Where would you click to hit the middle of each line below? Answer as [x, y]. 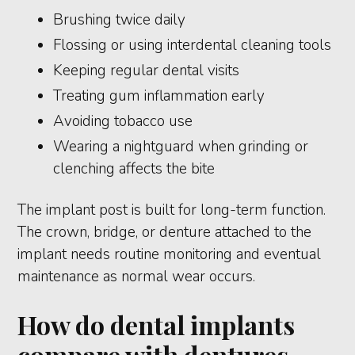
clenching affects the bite [134, 169]
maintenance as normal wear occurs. [137, 277]
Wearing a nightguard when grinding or [181, 147]
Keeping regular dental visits [147, 71]
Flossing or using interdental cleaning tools [193, 46]
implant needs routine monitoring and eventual [170, 255]
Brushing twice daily [120, 20]
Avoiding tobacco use [123, 122]
